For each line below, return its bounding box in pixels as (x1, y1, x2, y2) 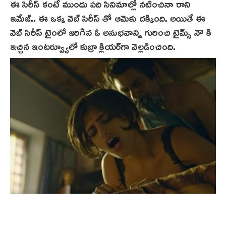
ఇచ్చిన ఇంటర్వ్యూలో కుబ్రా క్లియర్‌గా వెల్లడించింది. (10, 36, 176, 55)
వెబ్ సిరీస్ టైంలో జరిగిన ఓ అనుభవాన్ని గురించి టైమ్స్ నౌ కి (10, 22, 211, 41)
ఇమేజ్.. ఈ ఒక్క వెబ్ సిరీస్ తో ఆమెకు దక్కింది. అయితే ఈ (10, 8, 205, 27)
